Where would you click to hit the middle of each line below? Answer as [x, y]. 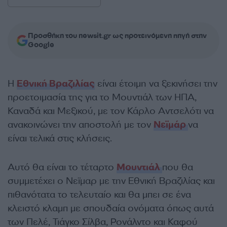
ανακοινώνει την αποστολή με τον [81, 125]
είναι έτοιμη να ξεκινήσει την [156, 84]
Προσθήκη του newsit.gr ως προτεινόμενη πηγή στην [117, 36]
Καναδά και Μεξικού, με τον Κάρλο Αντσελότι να [111, 111]
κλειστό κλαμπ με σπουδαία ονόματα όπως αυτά [111, 208]
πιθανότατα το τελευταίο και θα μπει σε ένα [99, 195]
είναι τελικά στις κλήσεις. [60, 138]
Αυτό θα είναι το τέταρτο [62, 167]
